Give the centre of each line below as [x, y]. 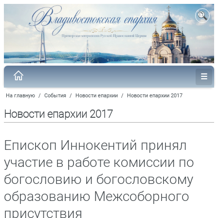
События [55, 95]
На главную [20, 95]
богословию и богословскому [99, 179]
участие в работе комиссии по [99, 162]
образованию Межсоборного [97, 196]
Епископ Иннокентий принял [95, 145]
